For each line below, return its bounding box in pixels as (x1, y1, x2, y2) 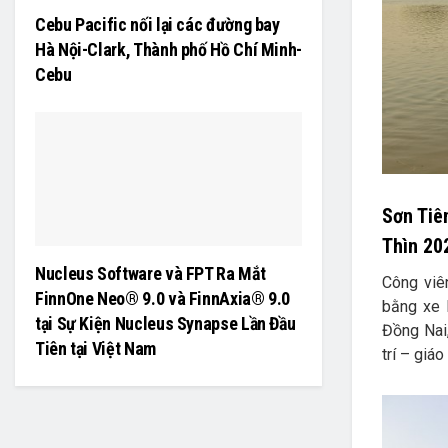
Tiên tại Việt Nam (35, 337, 156, 359)
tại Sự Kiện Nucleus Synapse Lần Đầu (35, 312, 296, 334)
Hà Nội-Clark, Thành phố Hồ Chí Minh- (35, 38, 303, 60)
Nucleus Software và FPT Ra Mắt (35, 262, 266, 284)
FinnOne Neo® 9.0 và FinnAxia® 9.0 (35, 287, 291, 309)
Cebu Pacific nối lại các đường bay (35, 13, 280, 35)
